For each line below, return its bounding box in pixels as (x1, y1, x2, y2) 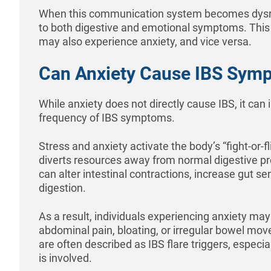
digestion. (39, 181, 86, 194)
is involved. (39, 251, 92, 264)
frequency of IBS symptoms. (39, 111, 175, 124)
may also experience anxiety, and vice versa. (39, 34, 252, 48)
